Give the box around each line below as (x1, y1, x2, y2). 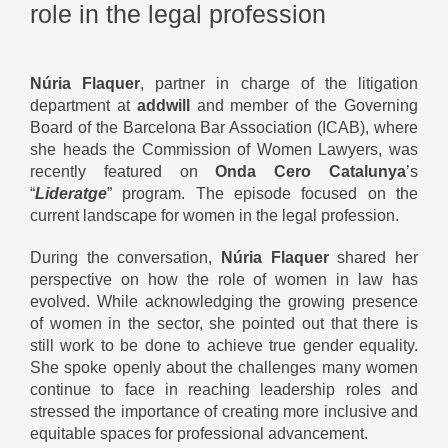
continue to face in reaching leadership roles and (30, 381, 418, 399)
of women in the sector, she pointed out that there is (30, 315, 418, 333)
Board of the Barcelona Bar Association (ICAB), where (30, 119, 418, 137)
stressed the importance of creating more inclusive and (30, 403, 418, 421)
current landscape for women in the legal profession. (30, 207, 399, 225)
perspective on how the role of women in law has (30, 271, 418, 289)
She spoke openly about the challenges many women (30, 359, 418, 377)
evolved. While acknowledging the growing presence (30, 293, 418, 311)
